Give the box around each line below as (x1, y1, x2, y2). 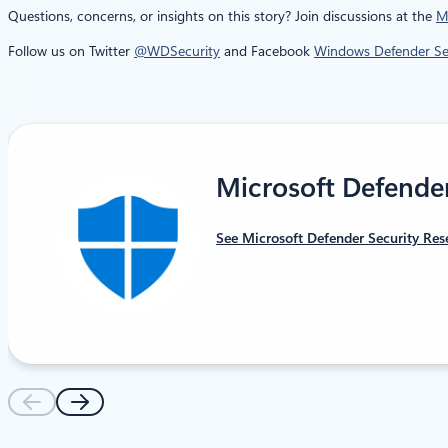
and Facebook (220, 42, 314, 59)
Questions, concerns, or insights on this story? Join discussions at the (8, 7, 436, 24)
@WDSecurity (134, 42, 220, 59)
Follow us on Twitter (8, 42, 134, 59)
